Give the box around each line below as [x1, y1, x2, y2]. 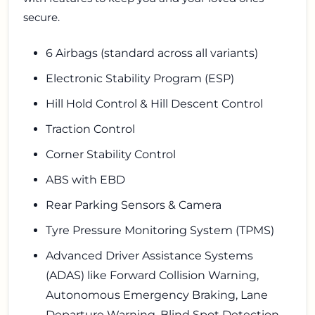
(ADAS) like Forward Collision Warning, [46, 269, 259, 283]
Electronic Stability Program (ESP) [46, 72, 234, 86]
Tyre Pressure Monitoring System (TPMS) [46, 224, 274, 238]
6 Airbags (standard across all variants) [46, 46, 258, 60]
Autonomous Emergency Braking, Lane [46, 288, 268, 302]
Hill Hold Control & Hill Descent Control [46, 97, 263, 111]
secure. [23, 11, 60, 25]
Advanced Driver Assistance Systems [46, 249, 253, 263]
